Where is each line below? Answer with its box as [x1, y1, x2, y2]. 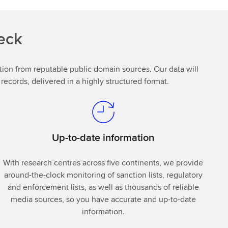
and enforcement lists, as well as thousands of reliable [7, 181, 199, 193]
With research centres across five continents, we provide [3, 156, 204, 168]
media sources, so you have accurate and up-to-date [10, 193, 196, 205]
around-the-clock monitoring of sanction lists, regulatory [4, 168, 203, 181]
